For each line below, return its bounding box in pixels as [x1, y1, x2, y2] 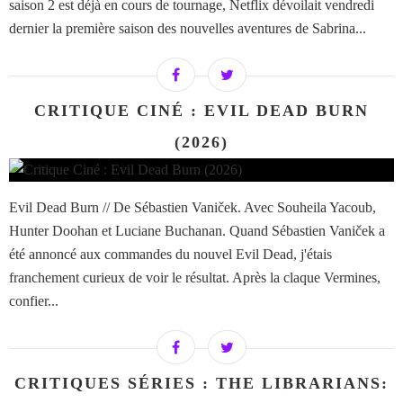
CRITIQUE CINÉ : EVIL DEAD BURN [34, 102, 369, 121]
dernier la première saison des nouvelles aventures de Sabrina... [9, 21, 366, 37]
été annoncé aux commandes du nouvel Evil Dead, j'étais [9, 246, 332, 263]
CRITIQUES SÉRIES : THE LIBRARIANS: [14, 374, 389, 393]
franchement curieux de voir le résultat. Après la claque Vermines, [9, 270, 381, 286]
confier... [9, 293, 58, 309]
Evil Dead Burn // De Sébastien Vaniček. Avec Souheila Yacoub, [9, 200, 376, 216]
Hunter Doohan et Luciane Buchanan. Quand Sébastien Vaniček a [9, 223, 385, 239]
